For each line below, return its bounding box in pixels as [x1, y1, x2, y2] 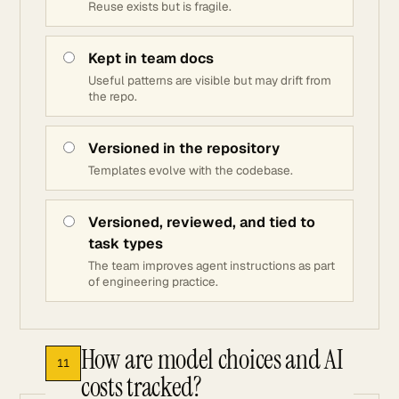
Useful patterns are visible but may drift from [88, 72, 331, 88]
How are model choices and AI [81, 342, 343, 377]
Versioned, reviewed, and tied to [88, 213, 315, 232]
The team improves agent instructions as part [88, 257, 335, 273]
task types [88, 234, 163, 253]
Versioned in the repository [88, 139, 280, 158]
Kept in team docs [88, 49, 214, 68]
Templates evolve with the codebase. [88, 162, 293, 178]
